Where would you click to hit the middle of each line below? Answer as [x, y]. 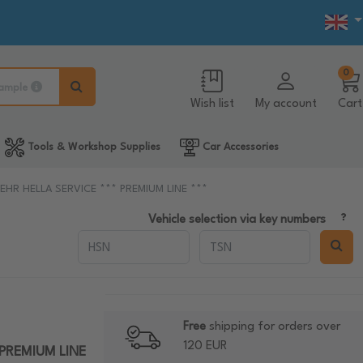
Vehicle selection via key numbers [237, 220]
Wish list [212, 104]
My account [286, 104]
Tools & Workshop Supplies [92, 147]
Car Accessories [239, 147]
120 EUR [205, 346]
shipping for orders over [273, 327]
